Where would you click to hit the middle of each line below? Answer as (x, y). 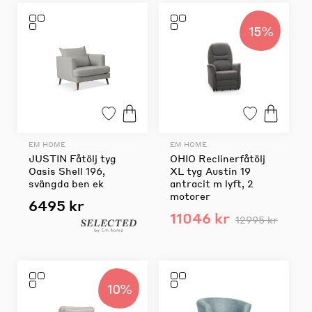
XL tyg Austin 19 (210, 170)
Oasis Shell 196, (67, 170)
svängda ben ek (66, 183)
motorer (190, 195)
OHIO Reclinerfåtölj (217, 158)
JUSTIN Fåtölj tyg (72, 158)
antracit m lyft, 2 (211, 183)
